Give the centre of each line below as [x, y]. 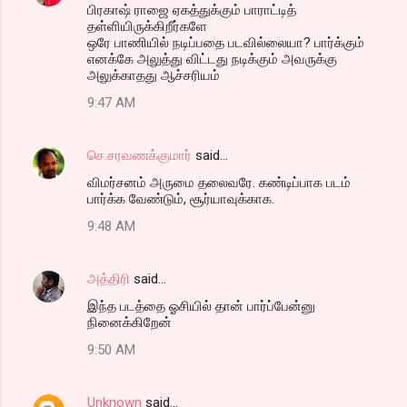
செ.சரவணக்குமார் [139, 156]
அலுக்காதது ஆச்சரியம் [154, 76]
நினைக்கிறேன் [129, 323]
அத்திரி [109, 279]
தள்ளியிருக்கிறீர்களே [147, 27]
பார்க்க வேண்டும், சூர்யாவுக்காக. [181, 199]
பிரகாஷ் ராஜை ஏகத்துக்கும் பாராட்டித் [192, 10]
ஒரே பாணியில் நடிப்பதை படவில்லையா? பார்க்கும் [226, 43]
